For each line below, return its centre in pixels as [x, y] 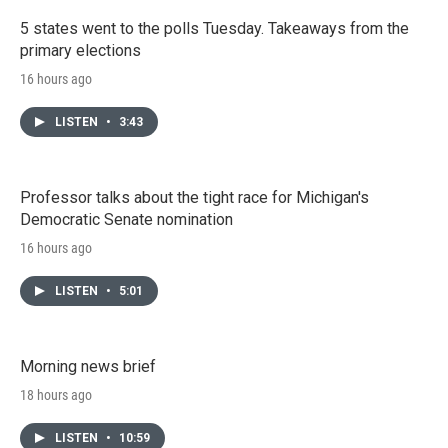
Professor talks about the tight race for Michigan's [194, 197]
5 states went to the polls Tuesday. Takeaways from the [214, 28]
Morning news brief [88, 366]
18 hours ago [56, 394]
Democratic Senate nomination [126, 219]
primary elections [80, 50]
